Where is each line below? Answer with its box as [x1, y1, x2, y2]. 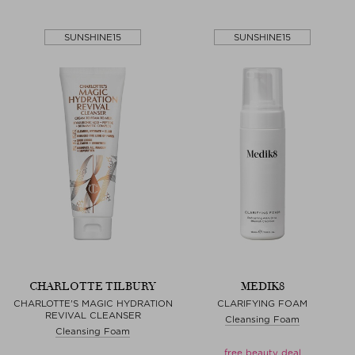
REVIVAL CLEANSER [44, 309, 141, 321]
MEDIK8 [240, 279, 284, 293]
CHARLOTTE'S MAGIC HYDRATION [13, 297, 173, 309]
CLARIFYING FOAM [217, 297, 307, 309]
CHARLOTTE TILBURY [29, 279, 156, 293]
